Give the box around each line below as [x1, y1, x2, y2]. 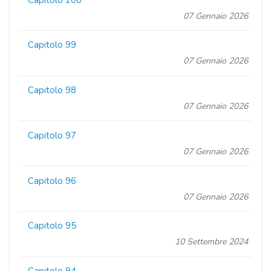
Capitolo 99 [28, 39, 77, 51]
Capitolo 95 [28, 220, 77, 232]
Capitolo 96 [28, 174, 77, 187]
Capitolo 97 [28, 129, 77, 142]
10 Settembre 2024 [174, 236, 248, 248]
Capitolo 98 [28, 84, 77, 97]
